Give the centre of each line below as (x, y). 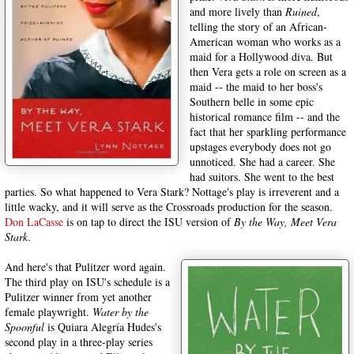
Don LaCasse (34, 222)
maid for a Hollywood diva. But (261, 56)
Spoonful (24, 327)
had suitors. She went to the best (262, 177)
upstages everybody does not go (260, 147)
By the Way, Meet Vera (285, 222)
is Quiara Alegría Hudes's (103, 327)
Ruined (301, 11)
